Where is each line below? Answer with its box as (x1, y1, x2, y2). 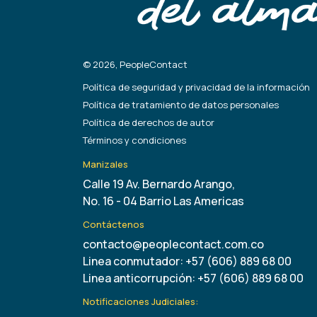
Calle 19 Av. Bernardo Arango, (83, 176, 235, 192)
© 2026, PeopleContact (83, 58, 188, 71)
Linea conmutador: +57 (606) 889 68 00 (83, 253, 292, 270)
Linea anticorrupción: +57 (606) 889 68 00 (83, 270, 304, 287)
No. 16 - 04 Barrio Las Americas (83, 193, 244, 209)
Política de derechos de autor (83, 116, 214, 129)
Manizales (83, 158, 128, 171)
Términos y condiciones (83, 134, 186, 147)
